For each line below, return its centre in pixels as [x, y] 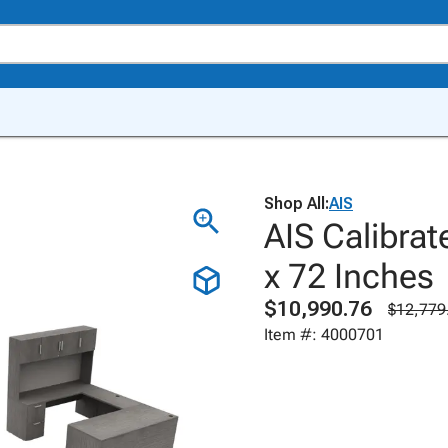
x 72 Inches [349, 276]
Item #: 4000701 [324, 334]
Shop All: [296, 203]
